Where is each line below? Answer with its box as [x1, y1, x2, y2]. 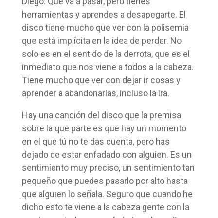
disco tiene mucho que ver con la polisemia [21, 22, 189, 33]
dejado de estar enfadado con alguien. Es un [21, 149, 192, 160]
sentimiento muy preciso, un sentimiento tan [21, 162, 195, 173]
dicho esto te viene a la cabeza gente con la [21, 201, 189, 212]
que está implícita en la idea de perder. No [21, 35, 182, 46]
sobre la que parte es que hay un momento [21, 123, 186, 133]
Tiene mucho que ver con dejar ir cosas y [21, 74, 181, 85]
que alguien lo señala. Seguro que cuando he [21, 188, 193, 199]
